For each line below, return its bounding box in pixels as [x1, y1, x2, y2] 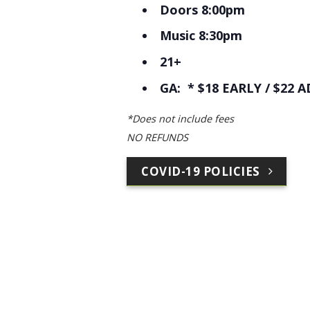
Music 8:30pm [160, 27, 246, 44]
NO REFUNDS [127, 130, 188, 144]
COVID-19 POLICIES [141, 163, 260, 179]
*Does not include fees [127, 111, 234, 125]
